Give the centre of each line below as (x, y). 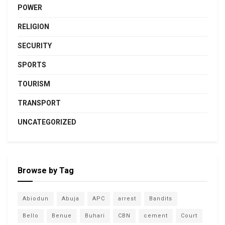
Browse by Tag (46, 170)
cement (156, 215)
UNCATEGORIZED (47, 122)
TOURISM (34, 84)
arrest (127, 198)
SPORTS (32, 65)
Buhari (95, 215)
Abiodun (36, 198)
